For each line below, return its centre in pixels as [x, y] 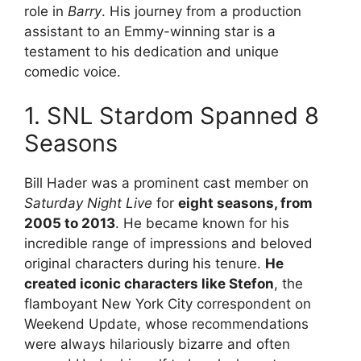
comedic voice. [73, 71]
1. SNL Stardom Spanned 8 [172, 116]
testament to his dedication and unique [151, 51]
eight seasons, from [245, 203]
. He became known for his [202, 224]
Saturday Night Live [88, 203]
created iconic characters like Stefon [149, 284]
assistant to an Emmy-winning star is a [150, 31]
